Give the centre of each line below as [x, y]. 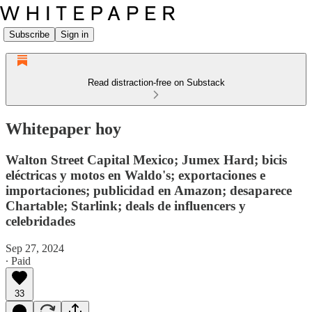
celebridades [40, 221]
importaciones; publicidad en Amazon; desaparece [149, 190]
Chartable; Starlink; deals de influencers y [126, 205]
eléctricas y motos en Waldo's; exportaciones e [135, 175]
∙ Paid [18, 260]
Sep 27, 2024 [35, 248]
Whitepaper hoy [63, 128]
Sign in [75, 34]
